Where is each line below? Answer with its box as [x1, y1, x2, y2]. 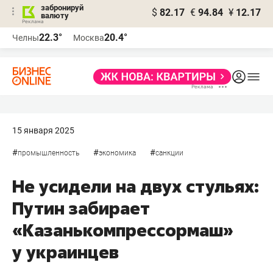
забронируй [41, 3, 83, 12]
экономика [99, 149, 136, 157]
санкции [155, 149, 183, 157]
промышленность [18, 149, 79, 157]
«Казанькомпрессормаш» [12, 219, 233, 241]
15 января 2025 [12, 126, 74, 135]
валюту [41, 11, 69, 20]
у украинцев [12, 241, 119, 263]
